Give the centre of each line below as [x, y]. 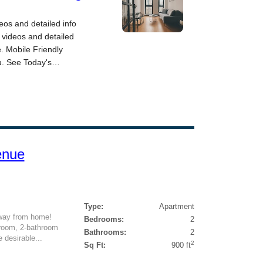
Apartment [176, 206]
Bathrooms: [105, 232]
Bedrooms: [104, 219]
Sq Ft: [95, 245]
